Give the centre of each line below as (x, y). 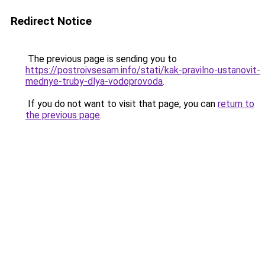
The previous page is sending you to (101, 59)
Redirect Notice (51, 21)
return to (236, 104)
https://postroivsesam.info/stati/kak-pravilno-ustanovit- (143, 70)
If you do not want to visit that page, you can (122, 104)
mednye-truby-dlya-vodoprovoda (94, 81)
